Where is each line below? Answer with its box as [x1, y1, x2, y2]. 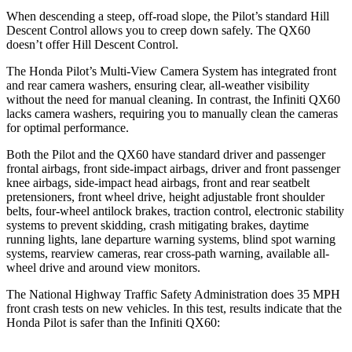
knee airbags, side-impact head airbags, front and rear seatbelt [6, 175, 310, 189]
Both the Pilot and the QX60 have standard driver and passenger [6, 147, 325, 161]
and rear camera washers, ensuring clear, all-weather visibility [6, 78, 310, 92]
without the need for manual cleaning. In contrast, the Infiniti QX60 [6, 92, 340, 106]
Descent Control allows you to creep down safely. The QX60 [6, 23, 310, 37]
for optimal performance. [6, 120, 129, 134]
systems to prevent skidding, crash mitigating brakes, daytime [6, 218, 309, 232]
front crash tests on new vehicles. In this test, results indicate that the [6, 301, 342, 315]
